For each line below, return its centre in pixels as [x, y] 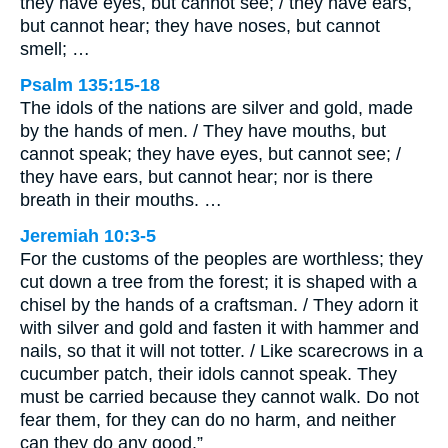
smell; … [55, 48]
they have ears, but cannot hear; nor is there [196, 176]
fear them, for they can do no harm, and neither [208, 419]
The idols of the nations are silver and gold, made [216, 107]
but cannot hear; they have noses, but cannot [200, 25]
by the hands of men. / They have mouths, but [203, 130]
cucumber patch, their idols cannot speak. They [208, 373]
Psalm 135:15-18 [90, 84]
